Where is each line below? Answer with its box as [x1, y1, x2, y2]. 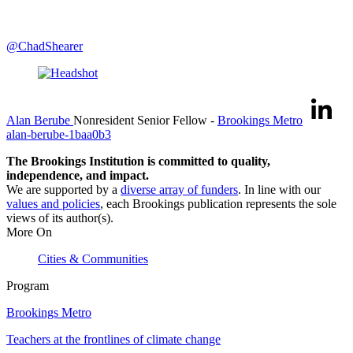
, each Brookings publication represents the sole [100, 196, 336, 210]
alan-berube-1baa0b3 [6, 127, 111, 141]
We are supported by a [6, 182, 121, 196]
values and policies [6, 196, 100, 210]
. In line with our [238, 182, 321, 196]
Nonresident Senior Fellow [73, 113, 210, 127]
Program [6, 278, 49, 292]
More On [6, 225, 52, 239]
